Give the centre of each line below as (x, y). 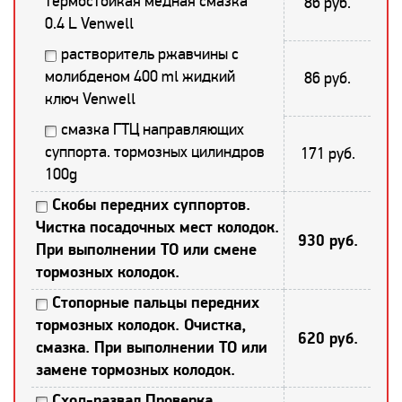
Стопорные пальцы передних (156, 302)
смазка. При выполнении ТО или (152, 347)
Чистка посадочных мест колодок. (157, 227)
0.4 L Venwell (89, 23)
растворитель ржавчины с (150, 53)
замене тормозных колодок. (135, 370)
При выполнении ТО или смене (146, 249)
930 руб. (328, 240)
